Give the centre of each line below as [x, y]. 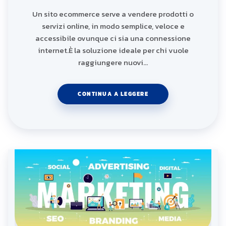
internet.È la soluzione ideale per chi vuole [113, 50]
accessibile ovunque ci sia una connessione [113, 38]
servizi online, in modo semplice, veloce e [113, 26]
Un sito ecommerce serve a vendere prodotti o [113, 14]
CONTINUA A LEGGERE [113, 94]
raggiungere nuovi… [113, 63]
